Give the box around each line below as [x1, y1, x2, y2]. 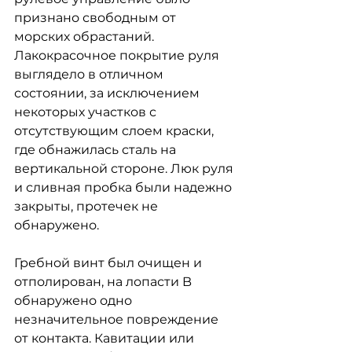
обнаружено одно [14, 293, 135, 308]
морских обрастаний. [14, 29, 157, 44]
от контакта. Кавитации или [14, 331, 197, 346]
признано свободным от [14, 10, 179, 25]
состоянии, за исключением [14, 86, 203, 101]
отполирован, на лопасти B [14, 274, 195, 289]
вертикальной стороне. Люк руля [14, 161, 236, 176]
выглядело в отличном [14, 67, 167, 82]
